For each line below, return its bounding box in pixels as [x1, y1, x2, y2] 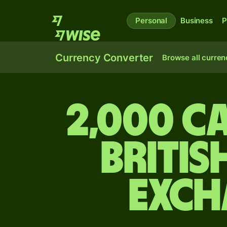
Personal [135, 16, 168, 25]
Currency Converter [55, 52, 154, 64]
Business [180, 16, 213, 25]
